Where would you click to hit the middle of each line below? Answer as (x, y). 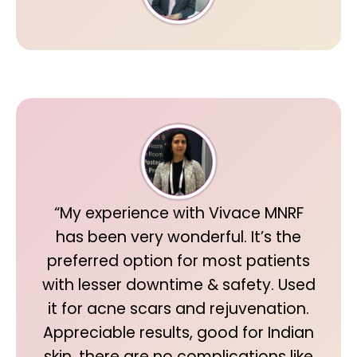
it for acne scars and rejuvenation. (178, 309)
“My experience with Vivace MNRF (178, 213)
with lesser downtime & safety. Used (178, 285)
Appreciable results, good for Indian (178, 333)
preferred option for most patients (178, 261)
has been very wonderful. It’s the (178, 237)
